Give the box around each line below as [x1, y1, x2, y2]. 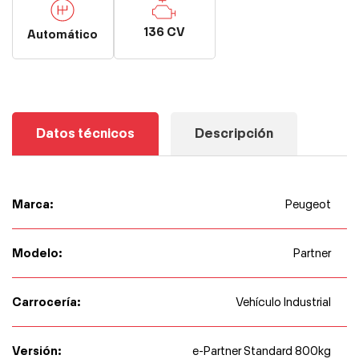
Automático [27, 26, 99, 42]
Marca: [12, 196, 54, 212]
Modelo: [12, 244, 63, 260]
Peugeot [285, 196, 331, 212]
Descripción [195, 124, 273, 142]
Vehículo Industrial [236, 294, 331, 309]
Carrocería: [12, 293, 81, 309]
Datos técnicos [36, 124, 135, 142]
